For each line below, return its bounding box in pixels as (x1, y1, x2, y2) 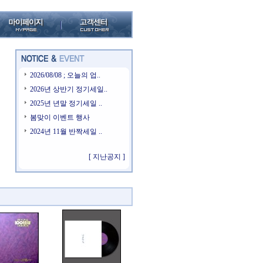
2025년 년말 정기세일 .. (30, 99, 102, 107)
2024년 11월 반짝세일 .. (30, 127, 102, 136)
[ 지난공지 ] (89, 153, 125, 161)
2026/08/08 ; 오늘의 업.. (30, 71, 100, 79)
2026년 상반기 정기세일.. (30, 85, 107, 93)
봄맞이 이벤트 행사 (30, 113, 90, 122)
